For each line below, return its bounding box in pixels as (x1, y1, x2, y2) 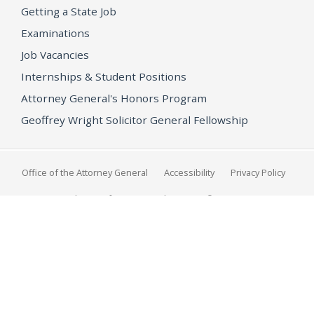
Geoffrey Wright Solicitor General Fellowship (21, 112, 248, 127)
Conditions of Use (54, 191, 130, 205)
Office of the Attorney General (22, 165, 148, 179)
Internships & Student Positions (21, 69, 186, 83)
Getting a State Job (21, 4, 116, 18)
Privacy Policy (231, 165, 285, 179)
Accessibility (164, 165, 214, 179)
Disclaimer (146, 191, 190, 205)
